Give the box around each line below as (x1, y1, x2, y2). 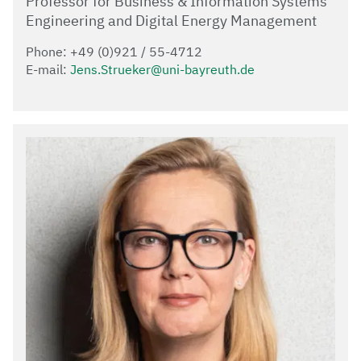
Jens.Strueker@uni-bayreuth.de (70, 61, 255, 78)
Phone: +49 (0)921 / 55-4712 (26, 44, 202, 60)
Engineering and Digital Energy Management (26, 11, 317, 31)
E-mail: (26, 61, 70, 78)
